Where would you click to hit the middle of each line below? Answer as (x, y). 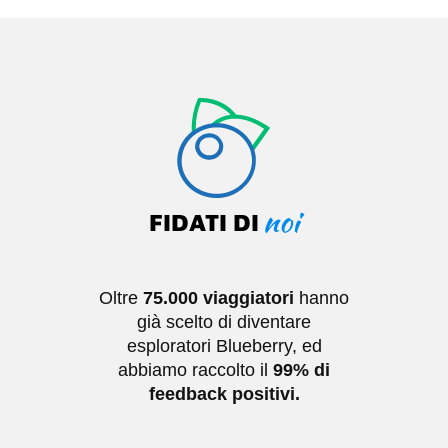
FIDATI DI (204, 222)
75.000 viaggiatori (221, 298)
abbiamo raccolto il (195, 370)
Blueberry (253, 346)
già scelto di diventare (224, 322)
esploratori (171, 346)
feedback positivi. (224, 394)
